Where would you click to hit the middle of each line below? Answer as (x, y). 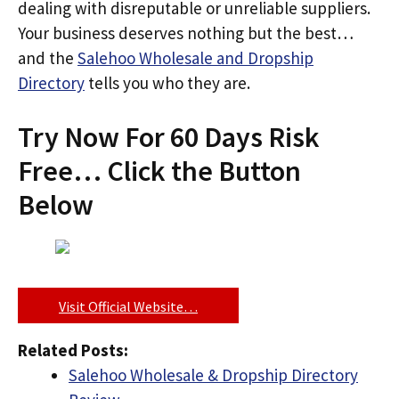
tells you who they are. (167, 82)
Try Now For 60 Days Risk (169, 137)
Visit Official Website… (128, 306)
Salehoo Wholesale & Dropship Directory (213, 375)
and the (48, 57)
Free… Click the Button (159, 171)
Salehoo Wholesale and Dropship (195, 57)
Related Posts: (73, 350)
